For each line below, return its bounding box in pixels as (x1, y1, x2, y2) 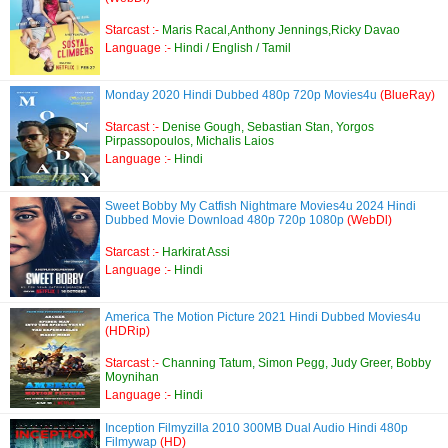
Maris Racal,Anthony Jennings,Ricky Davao (162, 23, 400, 37)
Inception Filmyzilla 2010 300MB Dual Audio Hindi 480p (105, 421, 408, 435)
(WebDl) (347, 213, 392, 227)
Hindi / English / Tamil (174, 41, 291, 55)
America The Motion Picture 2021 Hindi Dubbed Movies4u (105, 310, 421, 324)
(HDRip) (105, 324, 150, 338)
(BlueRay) (380, 88, 435, 102)
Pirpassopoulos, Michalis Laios (105, 134, 274, 148)
